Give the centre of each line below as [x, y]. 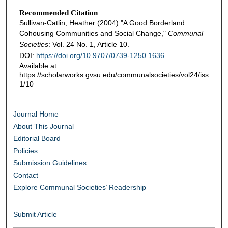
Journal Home [36, 114]
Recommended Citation [58, 12]
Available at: [39, 65]
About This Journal [44, 126]
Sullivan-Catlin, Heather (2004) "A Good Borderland [102, 23]
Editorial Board [37, 139]
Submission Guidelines [50, 163]
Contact [26, 175]
